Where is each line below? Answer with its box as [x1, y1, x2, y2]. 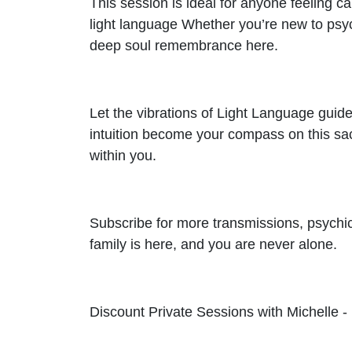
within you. [90, 147, 156, 163]
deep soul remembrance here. [90, 37, 278, 53]
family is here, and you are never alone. [90, 236, 337, 252]
